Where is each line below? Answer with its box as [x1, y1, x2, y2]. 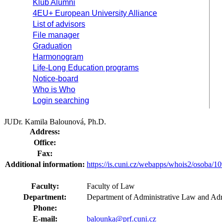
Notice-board [33, 74, 78, 83]
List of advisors [33, 20, 85, 28]
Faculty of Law [87, 182, 135, 190]
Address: [30, 127, 60, 136]
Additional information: [5, 160, 85, 168]
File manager [33, 31, 79, 39]
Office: [34, 138, 56, 147]
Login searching [33, 96, 89, 105]
